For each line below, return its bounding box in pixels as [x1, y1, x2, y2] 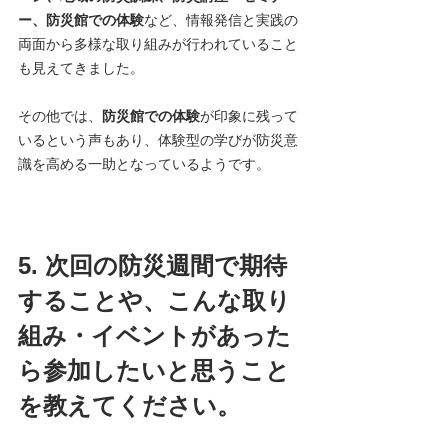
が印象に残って [200, 108, 298, 125]
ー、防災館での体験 [18, 12, 144, 29]
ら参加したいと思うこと [18, 357, 290, 385]
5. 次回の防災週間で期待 [18, 252, 287, 280]
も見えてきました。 [18, 60, 144, 77]
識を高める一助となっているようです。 [18, 156, 270, 173]
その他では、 [18, 108, 102, 125]
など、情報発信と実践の [144, 12, 298, 29]
